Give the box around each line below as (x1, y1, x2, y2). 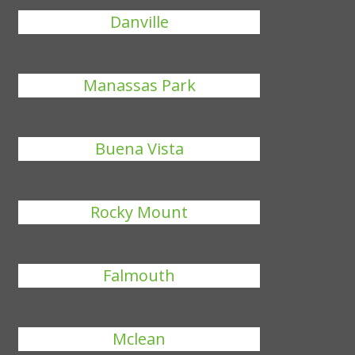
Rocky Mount (90, 201, 189, 223)
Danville (109, 11, 169, 32)
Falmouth (103, 265, 176, 286)
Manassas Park (82, 74, 196, 96)
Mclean (113, 328, 166, 349)
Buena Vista (94, 138, 184, 159)
